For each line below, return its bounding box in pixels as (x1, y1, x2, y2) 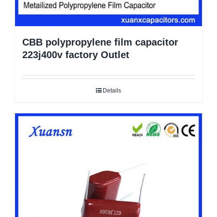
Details (103, 87, 121, 94)
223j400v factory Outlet (22, 49, 129, 61)
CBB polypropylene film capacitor (22, 37, 178, 48)
